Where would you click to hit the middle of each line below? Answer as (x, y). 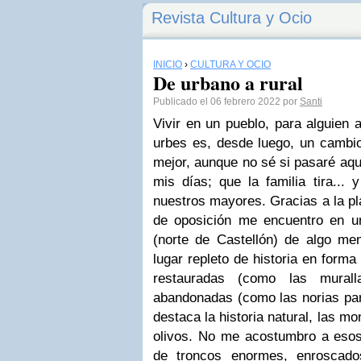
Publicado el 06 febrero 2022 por (226, 102)
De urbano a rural (228, 83)
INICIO (168, 64)
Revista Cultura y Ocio (232, 18)
